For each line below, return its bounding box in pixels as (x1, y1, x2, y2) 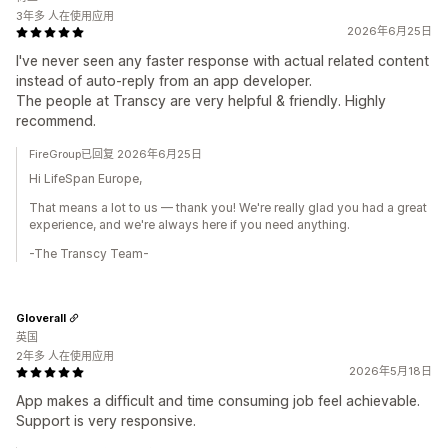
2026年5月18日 (349, 364, 432, 378)
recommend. (16, 112, 96, 129)
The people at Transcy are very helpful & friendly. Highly (16, 92, 386, 109)
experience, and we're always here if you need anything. (29, 217, 350, 232)
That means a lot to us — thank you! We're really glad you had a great (29, 200, 427, 215)
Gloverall (16, 310, 66, 325)
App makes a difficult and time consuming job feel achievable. (16, 392, 420, 409)
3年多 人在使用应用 (16, 9, 114, 23)
